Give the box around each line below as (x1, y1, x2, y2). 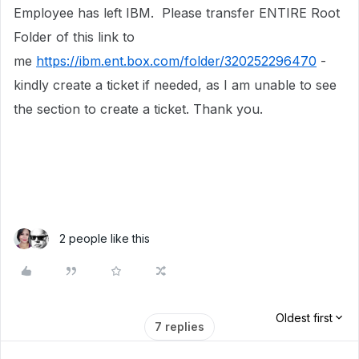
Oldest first (276, 311, 333, 325)
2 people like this (59, 232, 150, 245)
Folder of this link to (14, 29, 135, 45)
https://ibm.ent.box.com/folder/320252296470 (36, 53, 317, 69)
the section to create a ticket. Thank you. (14, 101, 267, 117)
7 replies (155, 320, 204, 333)
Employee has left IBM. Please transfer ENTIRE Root (14, 5, 340, 21)
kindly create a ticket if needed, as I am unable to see (14, 77, 337, 93)
